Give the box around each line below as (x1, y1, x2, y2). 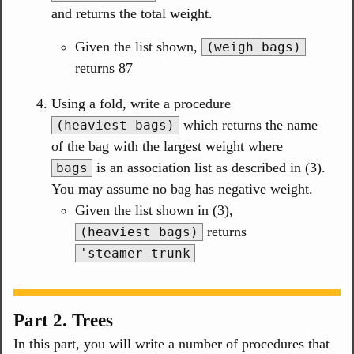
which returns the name (179, 116, 318, 133)
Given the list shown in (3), (75, 201, 233, 218)
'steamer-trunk (80, 245, 190, 261)
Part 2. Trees (13, 311, 113, 330)
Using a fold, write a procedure (51, 95, 231, 111)
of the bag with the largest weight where (51, 137, 283, 154)
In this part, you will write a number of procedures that (13, 336, 330, 352)
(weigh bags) (206, 39, 301, 55)
